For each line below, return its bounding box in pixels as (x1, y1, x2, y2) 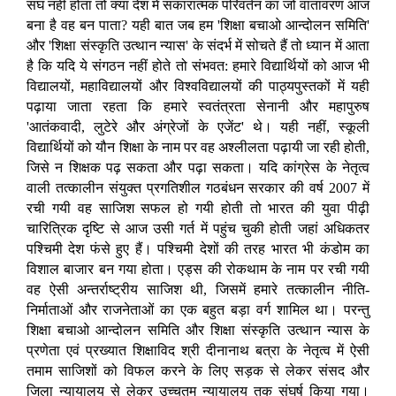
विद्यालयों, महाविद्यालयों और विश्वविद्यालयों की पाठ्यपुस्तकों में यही (27, 79, 369, 95)
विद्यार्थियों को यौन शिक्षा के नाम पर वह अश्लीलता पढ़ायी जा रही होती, (27, 140, 369, 156)
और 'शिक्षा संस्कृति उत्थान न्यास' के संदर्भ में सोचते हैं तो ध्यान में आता (27, 38, 369, 54)
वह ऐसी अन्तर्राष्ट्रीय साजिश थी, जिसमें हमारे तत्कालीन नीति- (27, 282, 369, 298)
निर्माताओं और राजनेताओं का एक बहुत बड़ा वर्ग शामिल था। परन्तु (27, 302, 369, 318)
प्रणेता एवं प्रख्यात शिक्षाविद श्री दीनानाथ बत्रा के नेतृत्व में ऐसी (27, 343, 369, 359)
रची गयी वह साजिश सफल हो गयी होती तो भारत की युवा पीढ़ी (27, 201, 369, 217)
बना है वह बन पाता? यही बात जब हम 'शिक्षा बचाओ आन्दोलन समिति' (27, 18, 369, 34)
